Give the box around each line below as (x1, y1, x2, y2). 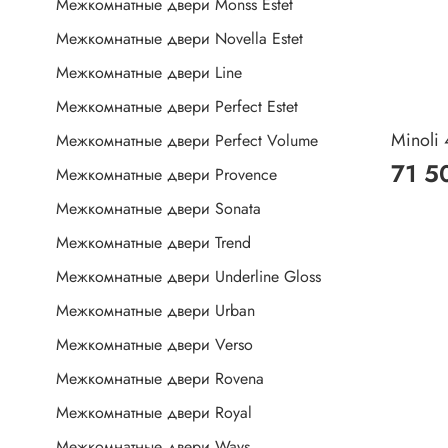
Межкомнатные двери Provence (56, 163, 277, 187)
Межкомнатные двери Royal (56, 401, 252, 425)
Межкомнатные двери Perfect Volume (56, 129, 318, 153)
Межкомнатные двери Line (56, 61, 242, 85)
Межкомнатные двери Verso (56, 333, 253, 357)
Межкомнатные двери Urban (56, 299, 255, 323)
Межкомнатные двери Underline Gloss (56, 265, 321, 289)
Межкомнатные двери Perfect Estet (56, 95, 298, 119)
